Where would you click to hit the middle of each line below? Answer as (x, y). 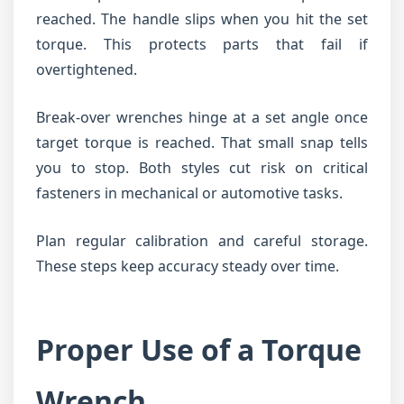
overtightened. (87, 69)
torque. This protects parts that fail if (202, 44)
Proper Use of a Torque (199, 349)
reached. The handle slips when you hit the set (202, 19)
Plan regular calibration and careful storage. (202, 241)
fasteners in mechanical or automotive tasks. (189, 193)
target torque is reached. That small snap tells (202, 142)
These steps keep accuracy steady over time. (188, 266)
